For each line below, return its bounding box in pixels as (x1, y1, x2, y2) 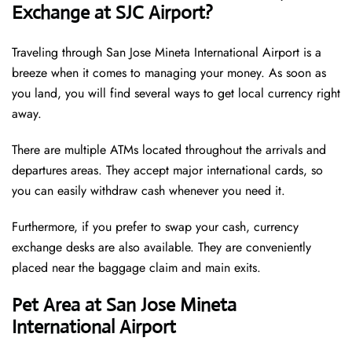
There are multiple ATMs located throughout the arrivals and (12, 141, 326, 159)
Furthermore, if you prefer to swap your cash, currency (12, 218, 299, 236)
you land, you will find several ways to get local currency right (12, 84, 340, 103)
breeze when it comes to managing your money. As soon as (12, 64, 326, 82)
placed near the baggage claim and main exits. (12, 258, 265, 277)
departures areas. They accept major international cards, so (12, 161, 323, 180)
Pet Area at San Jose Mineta (12, 293, 236, 317)
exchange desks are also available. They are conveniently (12, 238, 311, 257)
